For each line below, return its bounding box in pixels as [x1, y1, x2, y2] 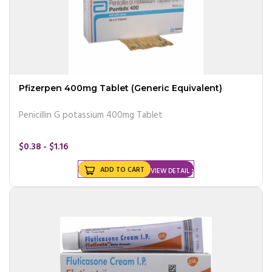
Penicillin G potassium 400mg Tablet [19, 107, 163, 123]
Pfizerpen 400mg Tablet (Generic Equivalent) [19, 82, 222, 93]
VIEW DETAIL [151, 165, 189, 177]
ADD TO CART [100, 164, 144, 175]
